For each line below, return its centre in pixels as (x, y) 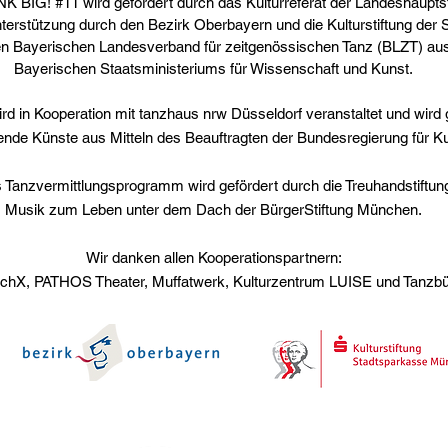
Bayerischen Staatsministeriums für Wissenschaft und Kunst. (213, 68)
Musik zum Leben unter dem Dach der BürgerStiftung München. (213, 209)
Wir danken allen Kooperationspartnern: (213, 257)
